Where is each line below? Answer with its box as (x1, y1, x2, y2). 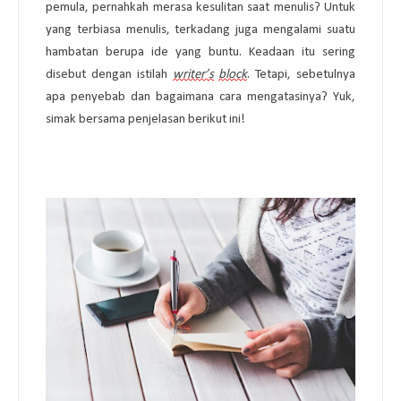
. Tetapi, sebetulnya (247, 67, 356, 81)
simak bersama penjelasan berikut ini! (46, 112, 245, 126)
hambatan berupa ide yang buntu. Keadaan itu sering (46, 45, 355, 59)
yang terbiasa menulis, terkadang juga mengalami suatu (46, 22, 355, 37)
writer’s (172, 67, 214, 81)
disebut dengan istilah (46, 67, 173, 81)
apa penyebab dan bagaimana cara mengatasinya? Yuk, (46, 90, 355, 104)
